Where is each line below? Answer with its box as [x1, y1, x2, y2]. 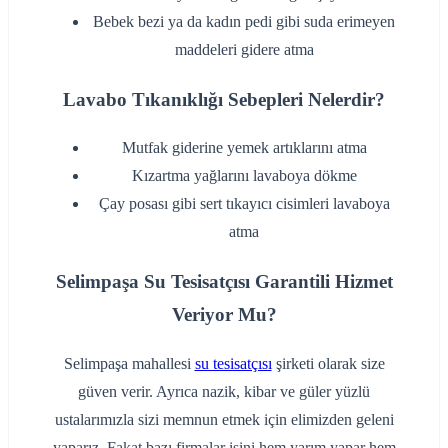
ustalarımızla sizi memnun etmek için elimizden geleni [54, 410, 394, 428]
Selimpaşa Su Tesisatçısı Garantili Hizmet [55, 270, 393, 292]
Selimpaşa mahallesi [63, 354, 195, 372]
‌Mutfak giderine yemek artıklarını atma [121, 139, 367, 157]
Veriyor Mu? [171, 303, 277, 325]
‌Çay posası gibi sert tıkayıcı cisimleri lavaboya [98, 195, 390, 213]
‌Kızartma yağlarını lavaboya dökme [131, 167, 357, 185]
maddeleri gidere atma [174, 40, 314, 58]
